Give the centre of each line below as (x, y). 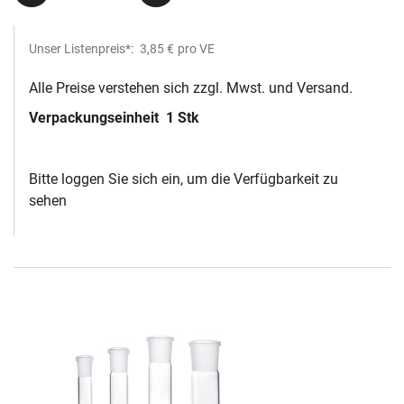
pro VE (196, 49)
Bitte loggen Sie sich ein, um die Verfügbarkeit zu (184, 179)
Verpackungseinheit (96, 118)
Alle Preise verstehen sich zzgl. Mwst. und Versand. (191, 88)
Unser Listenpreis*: (83, 49)
